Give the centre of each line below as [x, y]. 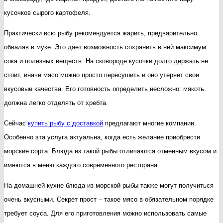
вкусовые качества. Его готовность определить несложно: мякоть [104, 89]
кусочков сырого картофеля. [47, 12]
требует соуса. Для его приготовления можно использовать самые [105, 213]
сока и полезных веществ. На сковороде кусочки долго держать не [106, 61]
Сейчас [16, 123]
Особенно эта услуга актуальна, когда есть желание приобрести [102, 137]
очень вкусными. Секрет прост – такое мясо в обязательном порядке [109, 199]
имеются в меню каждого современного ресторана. [82, 165]
